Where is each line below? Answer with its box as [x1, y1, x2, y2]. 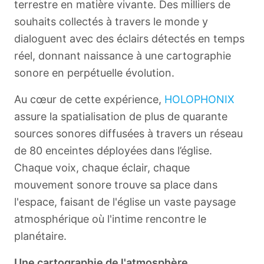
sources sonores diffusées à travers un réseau [14, 127, 243, 140]
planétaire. [14, 230, 67, 242]
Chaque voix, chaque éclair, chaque [14, 161, 190, 174]
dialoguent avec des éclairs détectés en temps [14, 32, 245, 45]
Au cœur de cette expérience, [14, 93, 164, 105]
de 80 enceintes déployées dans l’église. [14, 144, 212, 157]
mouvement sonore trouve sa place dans [14, 179, 217, 191]
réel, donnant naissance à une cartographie [14, 49, 231, 62]
